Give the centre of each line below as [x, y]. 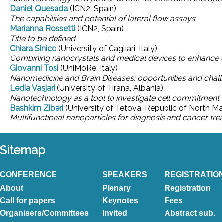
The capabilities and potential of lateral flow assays [103, 19]
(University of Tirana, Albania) [110, 88]
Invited [115, 213]
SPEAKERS [125, 175]
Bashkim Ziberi [37, 108]
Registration [188, 188]
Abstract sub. [190, 213]
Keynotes [120, 200]
